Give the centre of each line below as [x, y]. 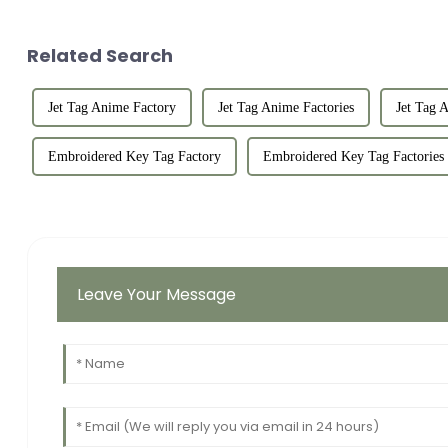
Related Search [99, 55]
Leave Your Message [157, 295]
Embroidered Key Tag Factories [353, 156]
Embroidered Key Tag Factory [134, 156]
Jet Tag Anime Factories [285, 107]
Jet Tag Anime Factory [111, 107]
